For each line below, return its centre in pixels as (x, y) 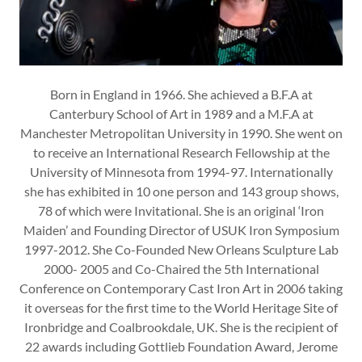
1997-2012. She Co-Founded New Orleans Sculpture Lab (181, 249)
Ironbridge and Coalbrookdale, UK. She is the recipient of (181, 326)
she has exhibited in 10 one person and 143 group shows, (181, 191)
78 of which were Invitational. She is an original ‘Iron (181, 210)
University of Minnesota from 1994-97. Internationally (181, 171)
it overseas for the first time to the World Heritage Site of (181, 307)
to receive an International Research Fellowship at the (181, 152)
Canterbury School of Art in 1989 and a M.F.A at (181, 113)
